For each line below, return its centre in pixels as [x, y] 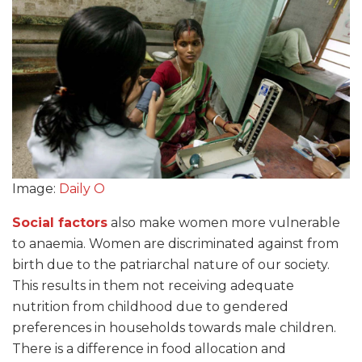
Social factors [60, 223]
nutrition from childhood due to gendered [150, 307]
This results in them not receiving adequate [153, 286]
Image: [36, 189]
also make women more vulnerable [224, 223]
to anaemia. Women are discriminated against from [175, 244]
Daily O [82, 189]
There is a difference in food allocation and [149, 349]
